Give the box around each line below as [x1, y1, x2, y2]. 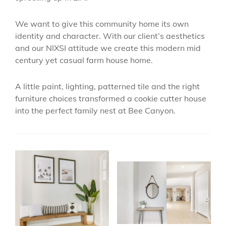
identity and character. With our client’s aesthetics [15, 30, 205, 41]
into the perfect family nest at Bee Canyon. [15, 105, 176, 116]
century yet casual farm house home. [15, 54, 153, 65]
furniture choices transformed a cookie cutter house [15, 93, 206, 103]
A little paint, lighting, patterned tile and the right [15, 81, 200, 91]
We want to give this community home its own [15, 18, 189, 29]
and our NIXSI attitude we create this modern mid [15, 42, 201, 53]
